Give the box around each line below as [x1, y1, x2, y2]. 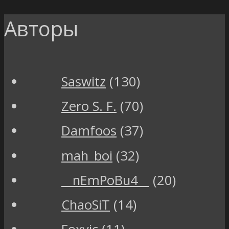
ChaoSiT [61, 195, 110, 214]
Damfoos [61, 122, 117, 140]
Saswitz [61, 73, 106, 91]
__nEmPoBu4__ [61, 171, 149, 189]
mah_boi [61, 146, 112, 165]
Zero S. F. [61, 97, 117, 116]
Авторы [4, 14, 78, 42]
